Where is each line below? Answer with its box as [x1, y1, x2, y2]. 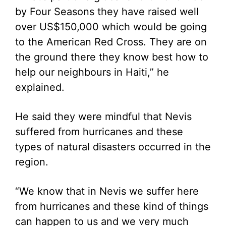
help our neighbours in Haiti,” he [15, 66, 169, 78]
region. [15, 156, 48, 168]
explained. [15, 81, 65, 93]
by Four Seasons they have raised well [15, 6, 199, 18]
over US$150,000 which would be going [15, 21, 207, 33]
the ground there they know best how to [15, 51, 208, 63]
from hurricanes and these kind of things [15, 200, 208, 212]
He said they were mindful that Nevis [15, 110, 192, 123]
